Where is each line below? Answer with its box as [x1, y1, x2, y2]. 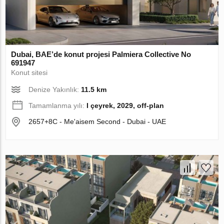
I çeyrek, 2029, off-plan [86, 101, 164, 110]
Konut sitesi [11, 68, 48, 77]
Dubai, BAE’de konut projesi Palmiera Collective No [11, 50, 191, 59]
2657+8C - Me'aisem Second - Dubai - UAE [28, 117, 166, 126]
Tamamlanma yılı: [28, 101, 87, 110]
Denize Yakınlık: [28, 85, 81, 94]
